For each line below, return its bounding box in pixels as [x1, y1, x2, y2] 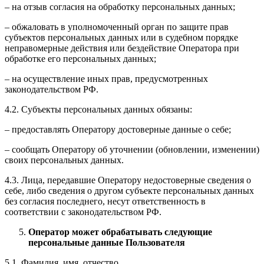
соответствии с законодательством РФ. [5, 207, 161, 217]
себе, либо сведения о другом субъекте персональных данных [5, 186, 254, 196]
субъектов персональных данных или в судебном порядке [5, 32, 238, 43]
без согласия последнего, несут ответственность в [5, 196, 206, 207]
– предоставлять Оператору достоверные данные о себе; [5, 124, 231, 135]
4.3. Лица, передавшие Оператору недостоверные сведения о [5, 175, 251, 186]
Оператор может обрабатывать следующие [28, 227, 212, 237]
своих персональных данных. [5, 155, 124, 166]
